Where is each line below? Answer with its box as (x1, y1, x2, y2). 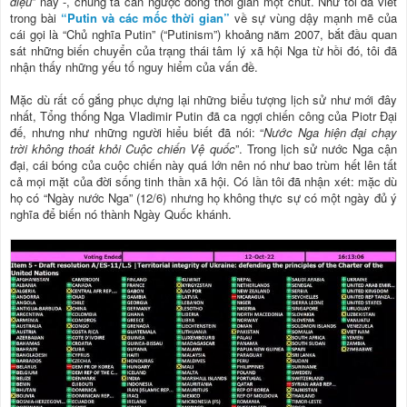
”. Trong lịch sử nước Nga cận (234, 140, 398, 157)
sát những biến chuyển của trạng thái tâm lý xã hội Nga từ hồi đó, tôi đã (10, 42, 397, 59)
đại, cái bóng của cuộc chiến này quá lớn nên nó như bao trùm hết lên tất (10, 156, 397, 174)
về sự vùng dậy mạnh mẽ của (230, 9, 397, 26)
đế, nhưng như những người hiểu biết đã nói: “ (10, 124, 264, 141)
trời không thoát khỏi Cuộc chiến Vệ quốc (10, 140, 235, 157)
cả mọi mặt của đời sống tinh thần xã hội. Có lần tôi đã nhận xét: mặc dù (10, 173, 397, 190)
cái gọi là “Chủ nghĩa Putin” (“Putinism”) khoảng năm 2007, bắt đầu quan (10, 25, 397, 43)
